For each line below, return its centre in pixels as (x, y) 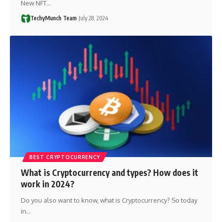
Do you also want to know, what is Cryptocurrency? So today (109, 200)
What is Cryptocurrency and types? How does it (109, 173)
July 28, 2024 (93, 18)
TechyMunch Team (53, 18)
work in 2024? (47, 184)
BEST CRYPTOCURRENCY (65, 157)
